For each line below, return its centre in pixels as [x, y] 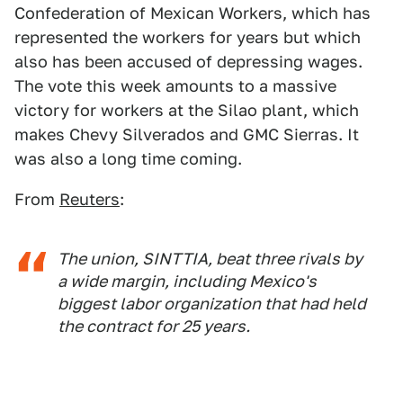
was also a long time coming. [128, 158]
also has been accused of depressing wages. [188, 61]
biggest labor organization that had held [212, 303]
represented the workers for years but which [188, 37]
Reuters [90, 199]
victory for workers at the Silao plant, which [187, 110]
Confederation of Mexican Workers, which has [193, 13]
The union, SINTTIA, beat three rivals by [210, 258]
